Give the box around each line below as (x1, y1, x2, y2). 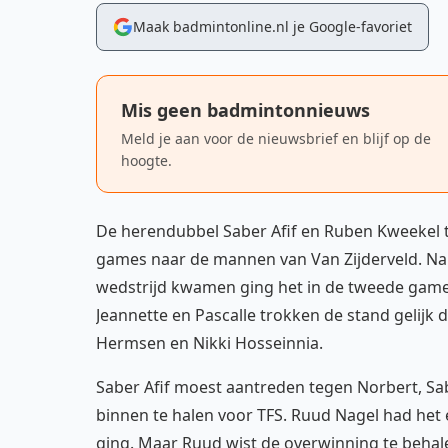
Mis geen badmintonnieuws (121, 98, 370, 122)
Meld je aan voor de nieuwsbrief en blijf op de (121, 129, 431, 148)
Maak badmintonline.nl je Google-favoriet (133, 17, 412, 36)
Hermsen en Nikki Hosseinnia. (96, 332, 323, 354)
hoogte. (121, 151, 172, 170)
